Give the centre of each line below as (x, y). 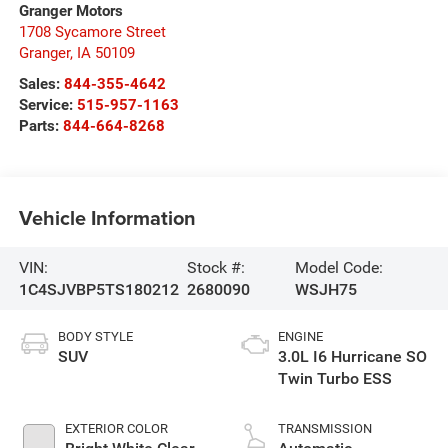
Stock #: (215, 267)
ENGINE (300, 337)
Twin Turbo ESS (335, 379)
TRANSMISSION (325, 429)
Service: (47, 105)
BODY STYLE (95, 337)
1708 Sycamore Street (92, 32)
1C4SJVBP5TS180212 (98, 289)
